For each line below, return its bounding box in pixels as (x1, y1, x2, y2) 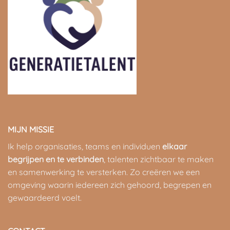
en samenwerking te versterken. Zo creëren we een (7, 167, 200, 178)
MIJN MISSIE (7, 124, 54, 135)
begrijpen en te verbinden (7, 154, 104, 165)
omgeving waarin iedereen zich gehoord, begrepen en (7, 180, 212, 190)
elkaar (162, 141, 187, 152)
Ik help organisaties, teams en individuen (7, 141, 162, 152)
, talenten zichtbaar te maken (103, 154, 214, 165)
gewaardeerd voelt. (7, 193, 82, 203)
